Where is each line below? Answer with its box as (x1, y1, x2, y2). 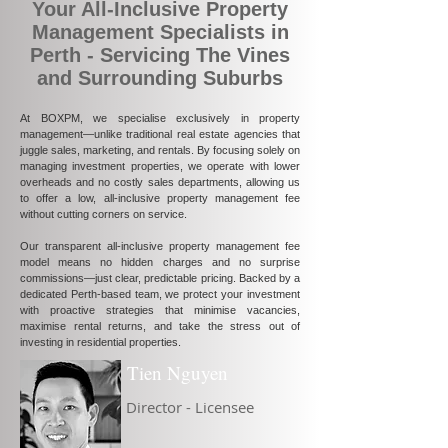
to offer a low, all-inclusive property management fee (20, 192, 300, 204)
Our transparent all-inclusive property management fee (20, 240, 300, 252)
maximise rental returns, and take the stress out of (20, 320, 300, 332)
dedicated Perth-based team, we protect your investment (20, 288, 300, 300)
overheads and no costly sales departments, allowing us (20, 176, 300, 188)
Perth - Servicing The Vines (30, 44, 290, 66)
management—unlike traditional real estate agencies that (20, 128, 300, 140)
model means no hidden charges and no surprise (20, 256, 300, 268)
